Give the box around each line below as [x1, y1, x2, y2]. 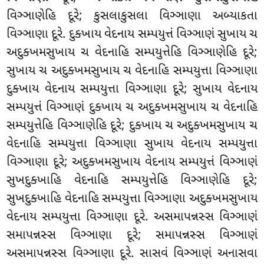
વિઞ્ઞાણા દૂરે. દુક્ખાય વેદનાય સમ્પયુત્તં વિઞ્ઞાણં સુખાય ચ [6, 27, 258, 44]
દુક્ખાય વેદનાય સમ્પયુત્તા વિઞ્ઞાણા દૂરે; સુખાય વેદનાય [6, 81, 258, 98]
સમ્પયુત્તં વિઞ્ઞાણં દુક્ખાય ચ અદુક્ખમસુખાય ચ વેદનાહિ [6, 100, 258, 117]
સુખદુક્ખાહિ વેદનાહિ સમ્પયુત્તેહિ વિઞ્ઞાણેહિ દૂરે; [6, 173, 258, 190]
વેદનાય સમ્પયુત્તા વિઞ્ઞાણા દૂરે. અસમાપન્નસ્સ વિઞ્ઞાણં [6, 209, 258, 226]
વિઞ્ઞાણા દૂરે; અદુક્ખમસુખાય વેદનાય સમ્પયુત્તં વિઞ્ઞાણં [6, 154, 258, 171]
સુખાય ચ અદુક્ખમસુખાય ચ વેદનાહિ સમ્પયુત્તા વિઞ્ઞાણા [6, 63, 258, 80]
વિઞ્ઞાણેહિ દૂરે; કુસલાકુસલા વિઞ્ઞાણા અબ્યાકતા [6, 8, 258, 25]
